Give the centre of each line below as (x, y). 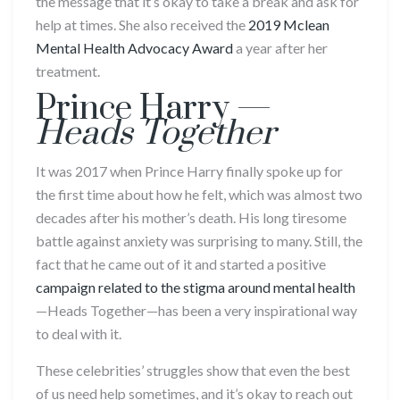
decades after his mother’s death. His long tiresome (191, 217)
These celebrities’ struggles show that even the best (193, 370)
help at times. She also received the (142, 24)
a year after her (280, 47)
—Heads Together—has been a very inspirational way (196, 310)
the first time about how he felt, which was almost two (199, 194)
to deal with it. (79, 333)
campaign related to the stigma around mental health (196, 287)
